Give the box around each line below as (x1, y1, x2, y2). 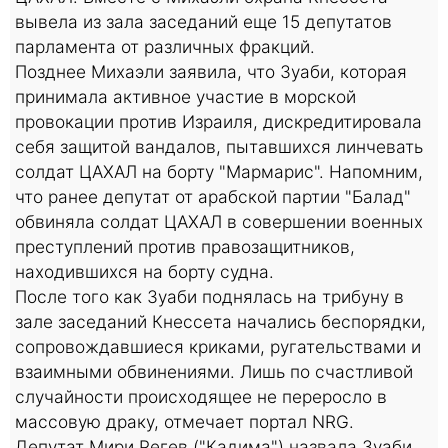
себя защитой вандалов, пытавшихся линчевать (15, 135, 423, 157)
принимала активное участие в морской (15, 85, 356, 107)
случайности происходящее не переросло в (15, 385, 387, 407)
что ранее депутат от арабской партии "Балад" (15, 185, 411, 207)
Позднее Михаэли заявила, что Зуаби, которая (15, 60, 407, 82)
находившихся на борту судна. (15, 260, 274, 282)
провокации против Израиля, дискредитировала (15, 110, 422, 132)
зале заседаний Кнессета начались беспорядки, (15, 310, 426, 332)
